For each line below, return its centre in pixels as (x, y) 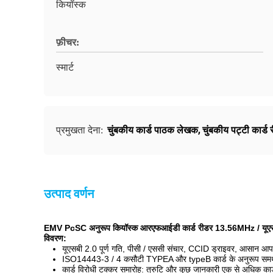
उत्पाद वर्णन (69, 194)
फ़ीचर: (68, 42)
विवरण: (55, 238)
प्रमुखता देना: (81, 130)
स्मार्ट (65, 67)
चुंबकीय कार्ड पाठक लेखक (153, 130)
